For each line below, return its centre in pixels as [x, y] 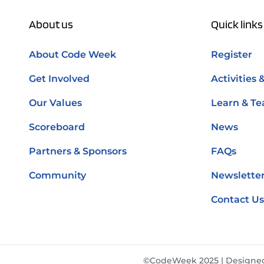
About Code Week [72, 55]
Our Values [55, 103]
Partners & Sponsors [78, 151]
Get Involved [59, 79]
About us [51, 24]
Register [232, 55]
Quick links [237, 24]
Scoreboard [57, 127]
